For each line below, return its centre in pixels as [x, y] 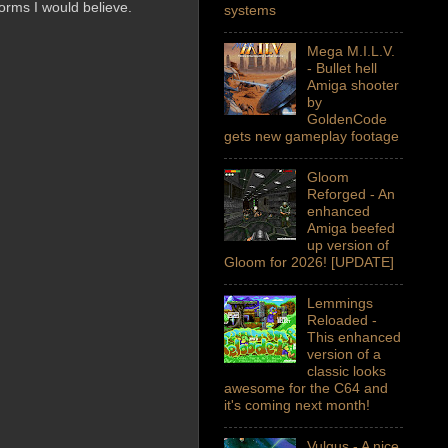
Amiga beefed [350, 228]
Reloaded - [341, 320]
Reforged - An [350, 194]
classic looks [346, 371]
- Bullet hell [341, 68]
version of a [343, 354]
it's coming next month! [297, 405]
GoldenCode [346, 119]
